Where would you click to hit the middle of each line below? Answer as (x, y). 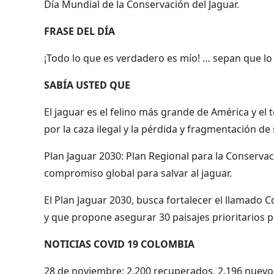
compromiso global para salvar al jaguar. (138, 173)
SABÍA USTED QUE (87, 85)
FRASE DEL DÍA (80, 31)
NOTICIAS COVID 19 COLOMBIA (119, 244)
